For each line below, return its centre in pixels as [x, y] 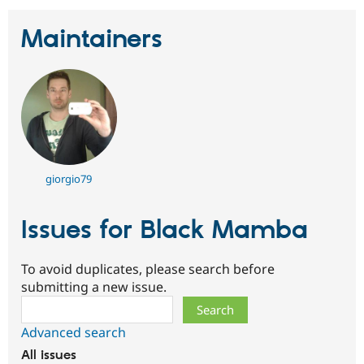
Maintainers [92, 39]
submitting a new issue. [94, 287]
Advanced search [74, 333]
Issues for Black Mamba [165, 231]
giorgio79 [69, 179]
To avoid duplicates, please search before [148, 269]
